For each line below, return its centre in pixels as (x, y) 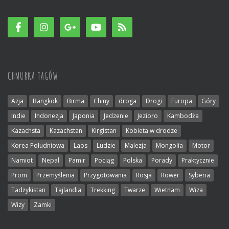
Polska (133, 160)
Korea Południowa (38, 145)
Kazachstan (66, 130)
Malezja (136, 145)
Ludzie (106, 145)
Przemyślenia (55, 175)
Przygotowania (105, 175)
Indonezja (49, 116)
